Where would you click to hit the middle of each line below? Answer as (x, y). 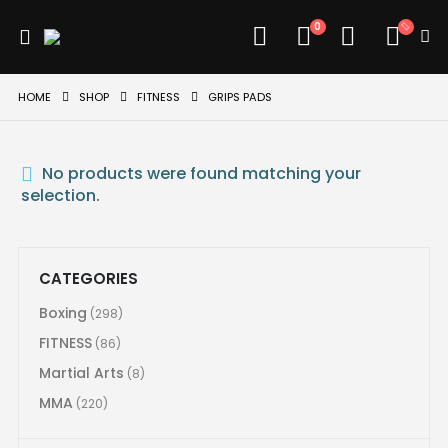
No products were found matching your (199, 173)
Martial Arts (81, 372)
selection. (60, 195)
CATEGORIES (88, 278)
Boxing (62, 312)
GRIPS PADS (239, 97)
